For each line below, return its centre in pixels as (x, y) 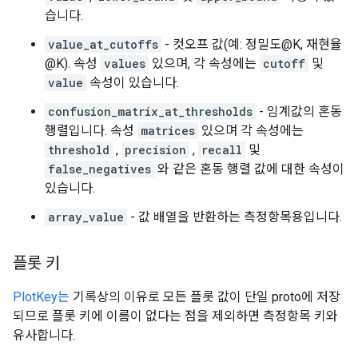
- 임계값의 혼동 (299, 111)
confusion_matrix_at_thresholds (150, 111)
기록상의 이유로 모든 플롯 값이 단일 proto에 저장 (205, 297)
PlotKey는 (41, 297)
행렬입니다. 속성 (91, 131)
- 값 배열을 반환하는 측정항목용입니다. (235, 217)
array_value (86, 217)
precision (155, 150)
